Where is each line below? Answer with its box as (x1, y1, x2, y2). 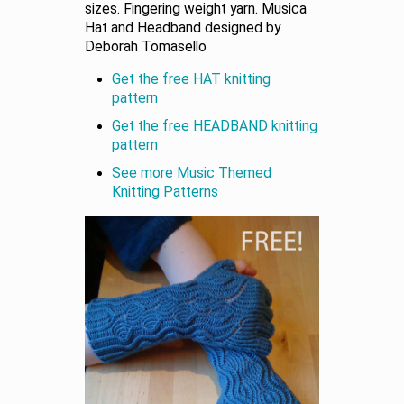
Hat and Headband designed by (85, 19, 280, 36)
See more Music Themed (112, 164, 271, 181)
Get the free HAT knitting (112, 70, 271, 87)
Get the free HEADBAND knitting (112, 117, 317, 134)
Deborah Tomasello (85, 38, 207, 55)
